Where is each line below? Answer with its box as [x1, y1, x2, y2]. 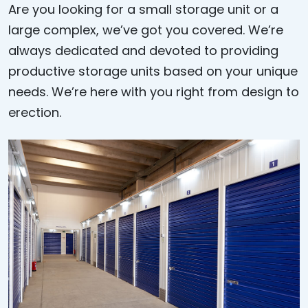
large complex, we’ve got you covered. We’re [8, 21, 283, 38]
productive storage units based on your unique [8, 63, 298, 80]
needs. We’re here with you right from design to [8, 83, 299, 100]
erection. [8, 104, 61, 121]
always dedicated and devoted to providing [8, 42, 278, 59]
